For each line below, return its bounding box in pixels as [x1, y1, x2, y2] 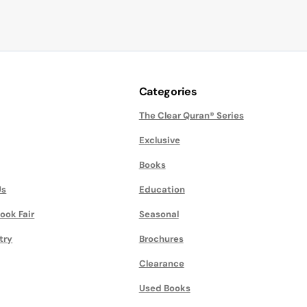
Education [138, 184, 185, 195]
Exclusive [138, 134, 180, 146]
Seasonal [138, 208, 179, 220]
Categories [138, 84, 197, 99]
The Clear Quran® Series [138, 110, 244, 121]
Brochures [138, 233, 184, 245]
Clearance [138, 258, 184, 269]
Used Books [138, 282, 191, 294]
